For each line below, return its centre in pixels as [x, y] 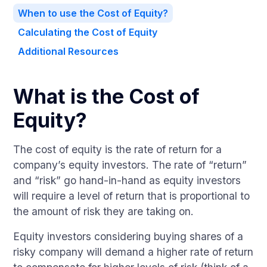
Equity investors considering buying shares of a [128, 236]
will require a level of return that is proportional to [132, 196]
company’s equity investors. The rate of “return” [130, 165]
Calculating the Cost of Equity [88, 32]
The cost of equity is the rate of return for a [118, 149]
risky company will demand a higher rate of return [133, 252]
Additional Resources [69, 51]
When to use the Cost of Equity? [93, 13]
